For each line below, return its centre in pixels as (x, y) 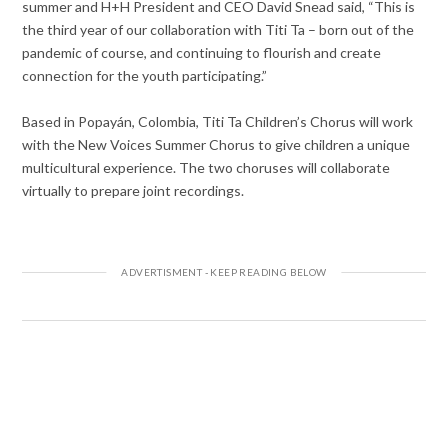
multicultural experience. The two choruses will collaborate (206, 167)
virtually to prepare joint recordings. (133, 190)
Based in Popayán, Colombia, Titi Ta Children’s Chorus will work (218, 121)
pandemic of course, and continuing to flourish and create (202, 52)
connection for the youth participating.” (145, 75)
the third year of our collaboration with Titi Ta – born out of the (218, 29)
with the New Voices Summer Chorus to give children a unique (216, 144)
